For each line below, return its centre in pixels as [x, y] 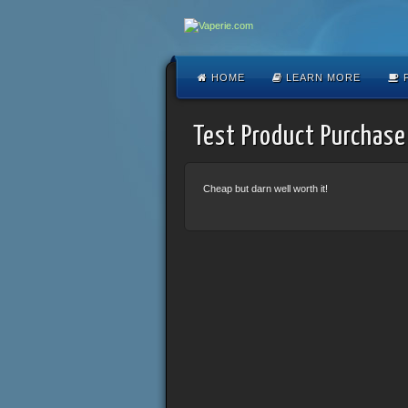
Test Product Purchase [299, 137]
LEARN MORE [321, 77]
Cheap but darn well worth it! [265, 189]
